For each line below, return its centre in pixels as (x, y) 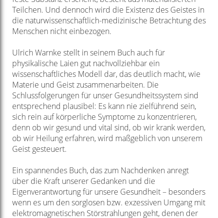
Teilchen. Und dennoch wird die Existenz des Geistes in (108, 10)
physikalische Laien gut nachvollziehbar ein (86, 64)
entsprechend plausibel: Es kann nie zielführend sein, (104, 106)
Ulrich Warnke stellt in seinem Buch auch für (88, 53)
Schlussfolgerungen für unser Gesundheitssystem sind (105, 96)
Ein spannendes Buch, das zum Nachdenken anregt (100, 171)
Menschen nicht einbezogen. (62, 31)
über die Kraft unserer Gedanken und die (83, 181)
